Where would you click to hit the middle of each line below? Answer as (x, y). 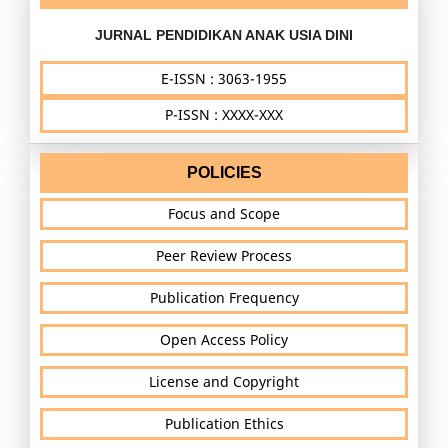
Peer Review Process (224, 255)
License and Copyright (224, 381)
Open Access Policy (224, 339)
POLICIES (224, 172)
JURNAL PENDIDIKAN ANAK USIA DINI (224, 34)
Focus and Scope (224, 213)
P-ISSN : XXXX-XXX (224, 114)
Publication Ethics (224, 423)
